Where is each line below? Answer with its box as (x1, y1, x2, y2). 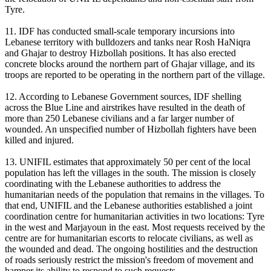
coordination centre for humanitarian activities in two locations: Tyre (5, 211, 264, 222)
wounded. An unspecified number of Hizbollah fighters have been (5, 124, 256, 135)
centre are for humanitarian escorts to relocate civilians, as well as (5, 233, 253, 244)
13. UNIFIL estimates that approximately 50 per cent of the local (5, 157, 250, 168)
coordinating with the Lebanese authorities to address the (5, 178, 221, 189)
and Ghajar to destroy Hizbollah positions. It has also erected (5, 48, 236, 59)
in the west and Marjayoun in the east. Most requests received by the (5, 222, 265, 233)
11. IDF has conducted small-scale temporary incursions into (5, 26, 235, 37)
